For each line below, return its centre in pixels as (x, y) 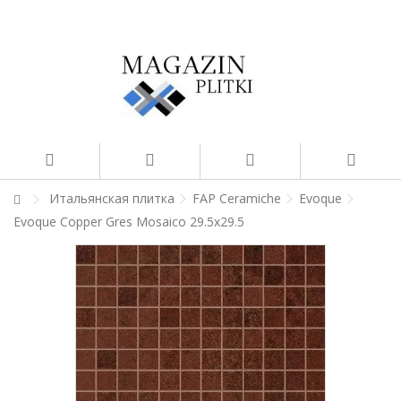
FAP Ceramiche (237, 198)
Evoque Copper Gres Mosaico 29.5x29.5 (129, 222)
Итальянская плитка (112, 198)
